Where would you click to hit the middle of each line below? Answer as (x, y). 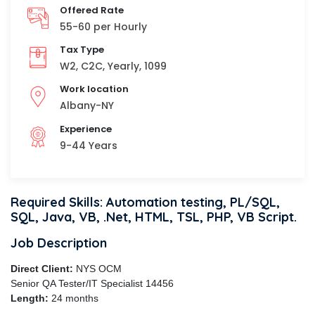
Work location (94, 89)
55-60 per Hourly (103, 27)
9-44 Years (89, 145)
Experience (86, 129)
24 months (73, 298)
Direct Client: (42, 268)
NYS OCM (97, 268)
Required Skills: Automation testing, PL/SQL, (145, 202)
